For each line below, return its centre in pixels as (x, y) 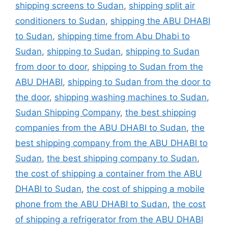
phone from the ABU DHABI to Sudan (91, 204)
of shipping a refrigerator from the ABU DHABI (109, 219)
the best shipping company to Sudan (122, 158)
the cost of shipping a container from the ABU (109, 173)
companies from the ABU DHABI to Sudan (101, 127)
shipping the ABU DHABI (160, 21)
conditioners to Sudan (60, 21)
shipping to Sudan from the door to (139, 82)
